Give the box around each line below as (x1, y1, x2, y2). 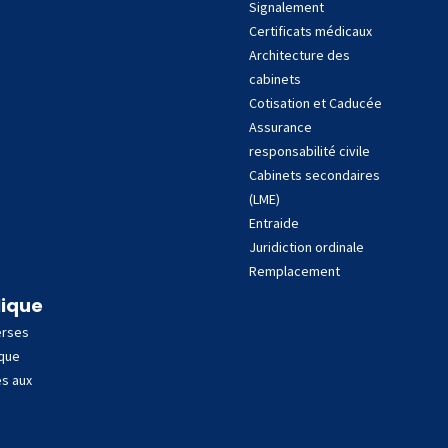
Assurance (249, 118, 312, 136)
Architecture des (249, 46, 350, 64)
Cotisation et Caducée (249, 94, 382, 112)
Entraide (249, 214, 299, 232)
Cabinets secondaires (249, 166, 380, 184)
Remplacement (249, 262, 340, 280)
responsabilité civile (249, 142, 370, 160)
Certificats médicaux (249, 22, 372, 40)
